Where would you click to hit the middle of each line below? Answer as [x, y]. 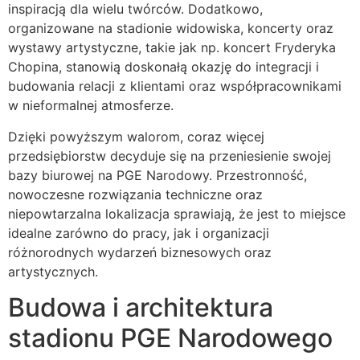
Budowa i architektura [141, 307]
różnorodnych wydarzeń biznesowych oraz [140, 252]
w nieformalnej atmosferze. [91, 106]
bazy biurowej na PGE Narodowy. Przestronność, [157, 175]
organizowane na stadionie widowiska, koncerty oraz [171, 29]
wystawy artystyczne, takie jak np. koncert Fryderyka [172, 48]
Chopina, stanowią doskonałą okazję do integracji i [164, 67]
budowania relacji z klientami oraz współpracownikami [175, 86]
